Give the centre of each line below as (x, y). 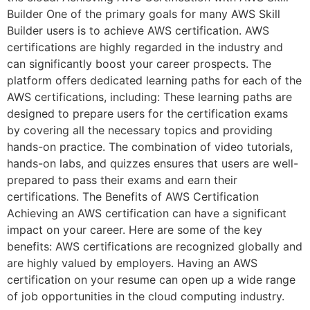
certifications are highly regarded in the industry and (145, 47)
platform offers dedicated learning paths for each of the (154, 80)
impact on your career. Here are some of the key (135, 229)
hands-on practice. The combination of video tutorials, (150, 146)
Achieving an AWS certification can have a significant (147, 213)
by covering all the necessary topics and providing (140, 130)
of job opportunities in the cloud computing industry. (146, 296)
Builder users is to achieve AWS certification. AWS (138, 30)
